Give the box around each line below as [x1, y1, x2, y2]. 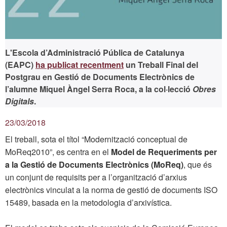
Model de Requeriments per [111, 145, 217, 158]
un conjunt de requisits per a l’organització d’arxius [5, 171, 187, 183]
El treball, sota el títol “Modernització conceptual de [5, 133, 187, 145]
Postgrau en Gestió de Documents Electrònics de [5, 70, 195, 83]
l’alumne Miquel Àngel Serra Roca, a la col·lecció [5, 83, 193, 95]
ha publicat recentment [35, 58, 124, 70]
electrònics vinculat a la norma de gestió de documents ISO [5, 183, 217, 196]
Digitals [5, 95, 34, 107]
